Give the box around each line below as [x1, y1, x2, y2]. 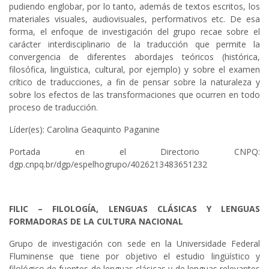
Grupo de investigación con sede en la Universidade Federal [9, 238, 260, 250]
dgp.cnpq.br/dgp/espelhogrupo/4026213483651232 [9, 159, 207, 171]
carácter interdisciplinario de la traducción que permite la [9, 38, 260, 50]
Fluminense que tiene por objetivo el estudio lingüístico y [9, 250, 260, 262]
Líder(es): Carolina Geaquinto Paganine [9, 124, 160, 136]
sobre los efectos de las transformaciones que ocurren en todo [9, 89, 260, 101]
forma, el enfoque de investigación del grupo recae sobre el [9, 26, 260, 38]
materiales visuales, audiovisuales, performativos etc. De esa [9, 13, 260, 25]
